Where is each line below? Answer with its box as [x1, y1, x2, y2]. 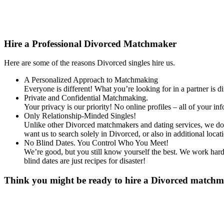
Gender [4, 195, 29, 204]
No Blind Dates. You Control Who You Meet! [24, 138, 168, 147]
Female [41, 212, 64, 221]
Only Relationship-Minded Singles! [24, 111, 136, 120]
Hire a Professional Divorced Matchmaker [4, 38, 176, 49]
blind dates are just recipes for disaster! [24, 156, 145, 165]
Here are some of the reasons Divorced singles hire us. [4, 58, 175, 67]
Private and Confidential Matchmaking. [24, 93, 148, 102]
